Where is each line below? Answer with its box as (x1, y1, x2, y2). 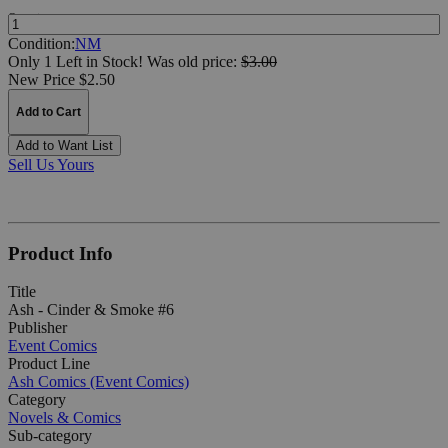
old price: (178, 52, 241, 70)
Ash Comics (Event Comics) (8, 373, 189, 391)
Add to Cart (16, 104, 81, 119)
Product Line (8, 355, 90, 373)
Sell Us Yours (8, 155, 94, 173)
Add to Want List (16, 137, 113, 153)
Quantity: (8, 10, 52, 25)
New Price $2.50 (8, 70, 115, 88)
